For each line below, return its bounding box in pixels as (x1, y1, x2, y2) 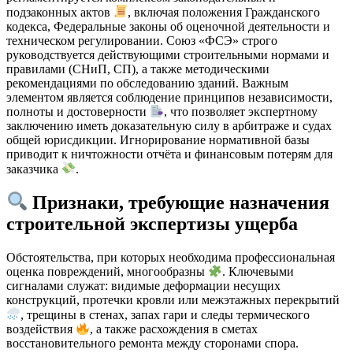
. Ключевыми (222, 265, 295, 279)
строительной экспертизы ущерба (6, 214, 298, 235)
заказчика (6, 162, 61, 176)
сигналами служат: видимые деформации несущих (6, 279, 281, 293)
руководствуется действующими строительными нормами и (6, 47, 329, 61)
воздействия (6, 322, 76, 336)
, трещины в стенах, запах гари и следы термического (20, 307, 310, 321)
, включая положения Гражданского (128, 5, 321, 19)
